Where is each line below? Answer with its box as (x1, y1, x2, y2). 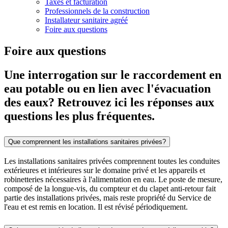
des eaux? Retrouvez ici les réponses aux (4, 95, 214, 109)
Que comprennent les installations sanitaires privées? (8, 137, 166, 146)
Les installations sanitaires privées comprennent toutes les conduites (4, 157, 220, 166)
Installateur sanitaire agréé (45, 15, 128, 24)
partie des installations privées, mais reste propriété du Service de (4, 193, 211, 203)
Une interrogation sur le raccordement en (4, 68, 221, 81)
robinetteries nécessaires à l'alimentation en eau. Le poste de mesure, (4, 175, 222, 184)
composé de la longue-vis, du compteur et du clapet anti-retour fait (4, 184, 216, 193)
